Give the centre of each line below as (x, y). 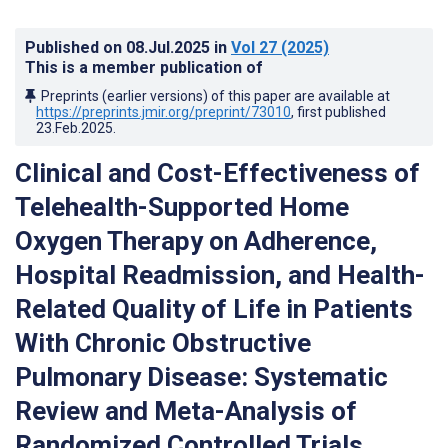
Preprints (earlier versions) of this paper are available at (215, 95)
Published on (75, 47)
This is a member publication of (144, 67)
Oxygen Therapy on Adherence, (196, 240)
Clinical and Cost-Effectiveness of (217, 172)
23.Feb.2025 (74, 127)
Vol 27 (254, 47)
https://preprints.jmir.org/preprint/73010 (163, 111)
